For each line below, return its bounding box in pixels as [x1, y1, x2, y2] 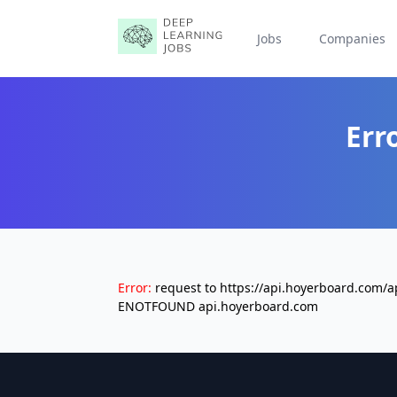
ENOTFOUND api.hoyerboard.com [118, 298, 318, 315]
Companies [318, 30, 385, 47]
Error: [118, 279, 152, 296]
